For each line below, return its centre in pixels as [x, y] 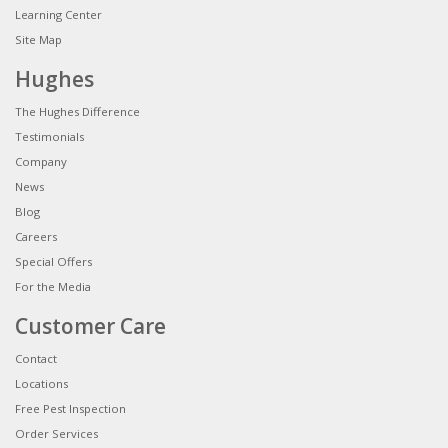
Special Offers [53, 261]
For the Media [53, 286]
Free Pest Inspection [70, 408]
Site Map [38, 39]
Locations [41, 383]
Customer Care [90, 325]
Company [41, 161]
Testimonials [49, 136]
